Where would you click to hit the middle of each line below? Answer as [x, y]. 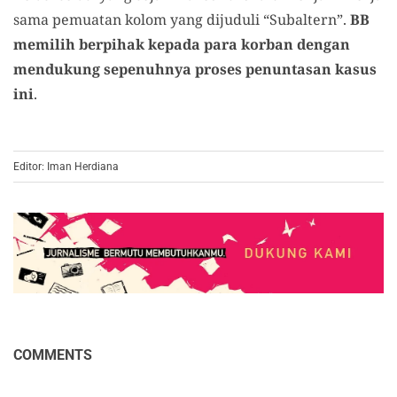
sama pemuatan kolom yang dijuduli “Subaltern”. [182, 20]
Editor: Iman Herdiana [66, 167]
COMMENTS [53, 355]
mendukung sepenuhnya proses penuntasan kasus [195, 70]
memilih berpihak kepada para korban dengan [182, 45]
